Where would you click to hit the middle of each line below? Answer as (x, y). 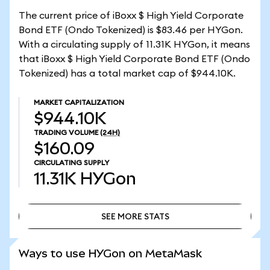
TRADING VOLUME (66, 133)
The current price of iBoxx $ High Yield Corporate (131, 16)
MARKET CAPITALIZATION (79, 102)
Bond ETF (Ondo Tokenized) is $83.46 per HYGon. (131, 30)
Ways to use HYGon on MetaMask (110, 253)
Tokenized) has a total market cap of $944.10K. (127, 74)
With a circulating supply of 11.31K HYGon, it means (134, 45)
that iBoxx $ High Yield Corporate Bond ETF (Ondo (134, 59)
